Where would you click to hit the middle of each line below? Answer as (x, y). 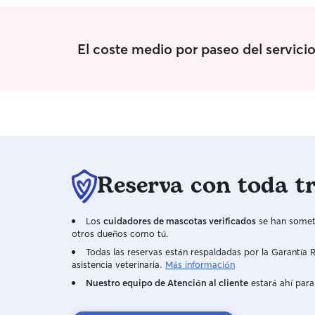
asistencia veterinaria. (117, 264)
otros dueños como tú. (120, 233)
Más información (200, 264)
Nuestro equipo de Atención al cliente (167, 283)
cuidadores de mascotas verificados (180, 221)
